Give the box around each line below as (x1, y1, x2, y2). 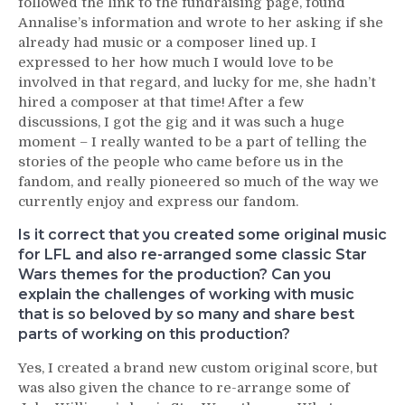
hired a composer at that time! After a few (18, 93, 304, 110)
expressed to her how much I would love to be (18, 53, 334, 71)
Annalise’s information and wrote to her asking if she (18, 14, 383, 31)
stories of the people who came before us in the (18, 153, 344, 170)
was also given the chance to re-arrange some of (18, 379, 350, 396)
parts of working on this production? (18, 325, 290, 343)
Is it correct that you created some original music (18, 225, 387, 243)
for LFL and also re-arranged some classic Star (18, 245, 367, 263)
